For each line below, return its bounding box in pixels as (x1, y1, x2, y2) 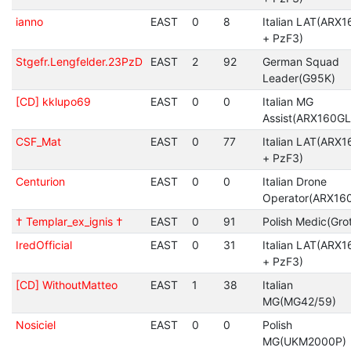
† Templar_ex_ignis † (15, 215, 123, 228)
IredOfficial (15, 238, 72, 251)
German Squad (262, 55, 339, 68)
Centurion (15, 175, 65, 188)
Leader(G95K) (262, 71, 335, 85)
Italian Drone (262, 175, 327, 188)
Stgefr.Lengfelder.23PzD (15, 55, 143, 68)
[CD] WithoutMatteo (15, 278, 118, 291)
